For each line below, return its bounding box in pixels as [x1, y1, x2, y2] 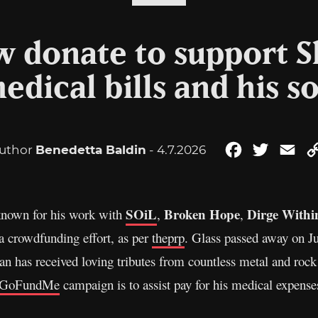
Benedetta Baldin [35, 143, 146, 157]
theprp [152, 229, 185, 246]
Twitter [271, 143, 311, 156]
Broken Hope [164, 204, 240, 224]
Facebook [244, 143, 300, 156]
